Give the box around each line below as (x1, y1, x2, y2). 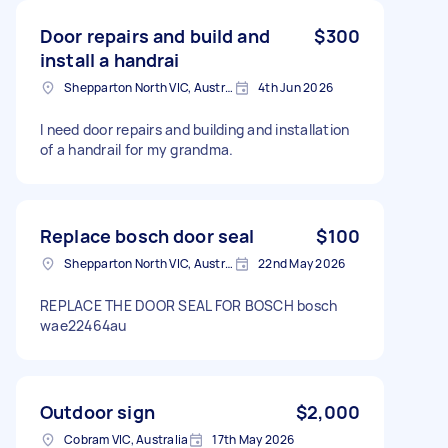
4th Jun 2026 (258, 78, 333, 96)
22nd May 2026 (258, 254, 346, 272)
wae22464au (40, 315, 127, 335)
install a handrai (40, 47, 180, 72)
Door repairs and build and (40, 23, 270, 48)
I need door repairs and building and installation (40, 119, 350, 139)
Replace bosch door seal (40, 223, 255, 248)
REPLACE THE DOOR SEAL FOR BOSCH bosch (40, 295, 338, 315)
